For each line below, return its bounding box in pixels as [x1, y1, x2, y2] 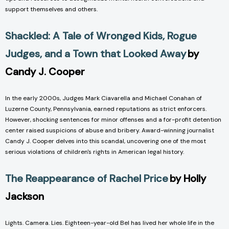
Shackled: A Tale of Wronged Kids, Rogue [5, 29, 197, 43]
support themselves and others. [5, 5, 98, 14]
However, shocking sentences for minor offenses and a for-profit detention [5, 116, 221, 124]
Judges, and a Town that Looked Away [5, 47, 186, 61]
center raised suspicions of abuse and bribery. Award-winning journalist [5, 126, 214, 135]
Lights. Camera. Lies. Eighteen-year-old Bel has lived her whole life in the [5, 219, 214, 227]
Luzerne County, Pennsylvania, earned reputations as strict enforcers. [5, 105, 207, 113]
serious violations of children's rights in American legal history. [5, 148, 184, 156]
